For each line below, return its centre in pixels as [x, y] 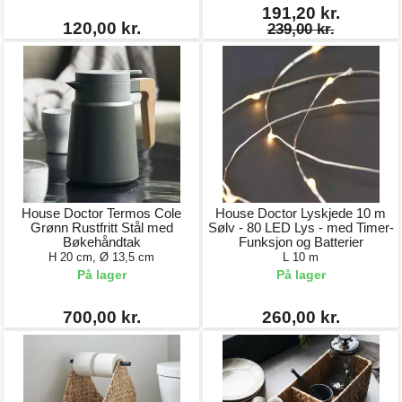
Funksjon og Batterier [301, 242]
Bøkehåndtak [101, 242]
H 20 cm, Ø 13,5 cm [101, 257]
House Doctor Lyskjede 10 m [301, 213]
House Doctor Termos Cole [101, 213]
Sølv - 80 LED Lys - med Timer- [301, 227]
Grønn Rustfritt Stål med [101, 227]
